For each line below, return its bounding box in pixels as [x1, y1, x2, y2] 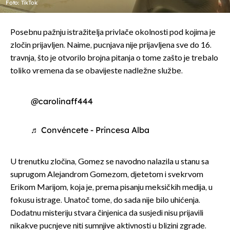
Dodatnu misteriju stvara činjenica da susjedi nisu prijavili [10, 208, 203, 218]
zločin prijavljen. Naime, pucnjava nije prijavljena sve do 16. [10, 40, 212, 50]
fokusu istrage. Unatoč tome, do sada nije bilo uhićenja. [10, 195, 200, 205]
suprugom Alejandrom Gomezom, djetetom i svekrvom [10, 169, 203, 180]
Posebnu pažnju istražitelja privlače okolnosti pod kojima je [10, 27, 216, 37]
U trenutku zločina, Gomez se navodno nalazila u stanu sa [10, 157, 209, 167]
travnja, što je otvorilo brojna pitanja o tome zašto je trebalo [10, 53, 218, 63]
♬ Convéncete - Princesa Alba [31, 124, 149, 135]
